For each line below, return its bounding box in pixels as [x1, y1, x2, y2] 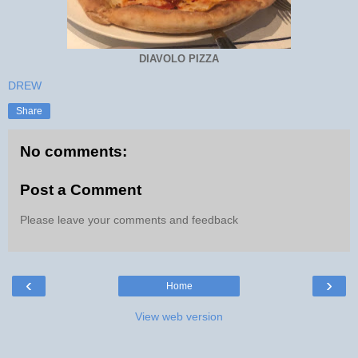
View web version [135, 309, 223, 323]
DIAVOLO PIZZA [139, 54, 219, 66]
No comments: [20, 143, 127, 161]
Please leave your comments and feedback [20, 213, 238, 227]
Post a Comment [20, 181, 141, 198]
